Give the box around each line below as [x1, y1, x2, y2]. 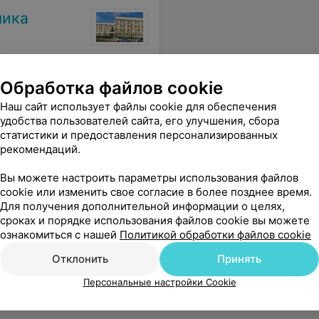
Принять [217, 252, 261, 266]
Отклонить [51, 252, 108, 266]
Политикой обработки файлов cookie [120, 228, 311, 241]
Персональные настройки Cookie [83, 276, 236, 288]
